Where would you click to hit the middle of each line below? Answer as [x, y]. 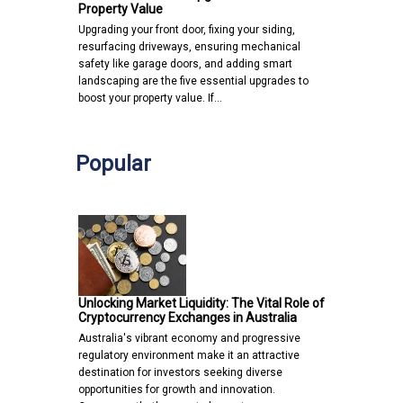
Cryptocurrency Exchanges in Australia [188, 317]
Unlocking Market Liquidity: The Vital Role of [201, 303]
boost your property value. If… [150, 98]
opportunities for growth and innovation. [177, 389]
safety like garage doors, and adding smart [185, 63]
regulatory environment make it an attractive [189, 355]
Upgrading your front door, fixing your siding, [187, 29]
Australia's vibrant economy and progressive [189, 338]
